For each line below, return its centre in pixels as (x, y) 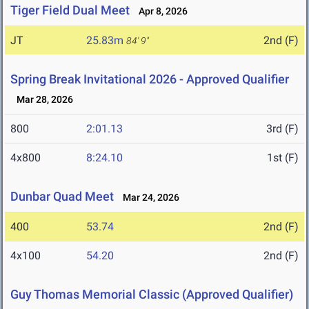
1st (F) (283, 158)
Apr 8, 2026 (160, 11)
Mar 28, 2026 (42, 100)
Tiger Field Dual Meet (70, 10)
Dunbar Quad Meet (62, 197)
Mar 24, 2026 (148, 198)
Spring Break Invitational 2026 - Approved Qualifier (150, 79)
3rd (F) (282, 129)
